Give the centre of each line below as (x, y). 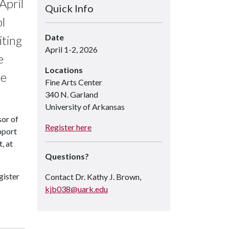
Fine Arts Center (73, 82)
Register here (68, 127)
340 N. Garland (71, 95)
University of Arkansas (85, 107)
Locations (64, 70)
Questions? (67, 156)
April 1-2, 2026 (71, 50)
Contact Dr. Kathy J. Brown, (93, 177)
